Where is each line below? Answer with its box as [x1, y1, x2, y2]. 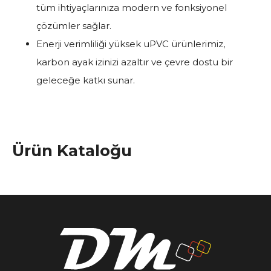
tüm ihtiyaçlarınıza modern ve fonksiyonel [36, 1, 227, 13]
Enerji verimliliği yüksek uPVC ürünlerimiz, [36, 38, 225, 50]
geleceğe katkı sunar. [36, 74, 135, 86]
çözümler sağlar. [36, 19, 111, 31]
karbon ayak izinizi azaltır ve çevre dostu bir [36, 56, 233, 68]
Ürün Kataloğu [12, 141, 132, 161]
